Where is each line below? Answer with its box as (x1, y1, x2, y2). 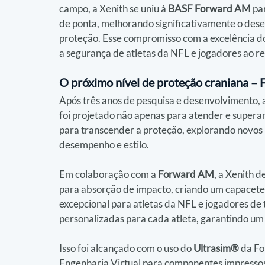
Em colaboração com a (59, 168, 158, 180)
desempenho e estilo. (59, 138, 149, 151)
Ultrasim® (193, 242, 239, 254)
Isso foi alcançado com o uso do (59, 242, 193, 254)
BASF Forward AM (168, 2, 251, 15)
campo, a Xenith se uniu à (59, 2, 168, 15)
